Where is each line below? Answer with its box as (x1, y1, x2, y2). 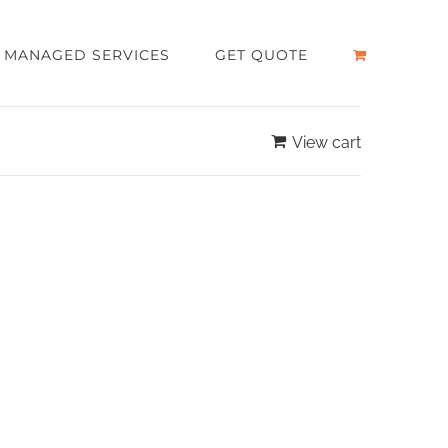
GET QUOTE (214, 46, 308, 64)
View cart (292, 133, 361, 152)
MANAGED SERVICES (3, 46, 170, 64)
